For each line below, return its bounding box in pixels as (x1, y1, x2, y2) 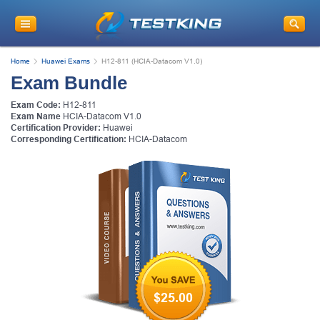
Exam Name (11, 111, 61, 121)
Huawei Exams (41, 56, 90, 65)
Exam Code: (11, 99, 61, 110)
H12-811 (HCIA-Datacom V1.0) (101, 56, 202, 65)
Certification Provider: (11, 122, 101, 133)
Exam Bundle (11, 71, 127, 94)
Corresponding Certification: (11, 134, 126, 144)
